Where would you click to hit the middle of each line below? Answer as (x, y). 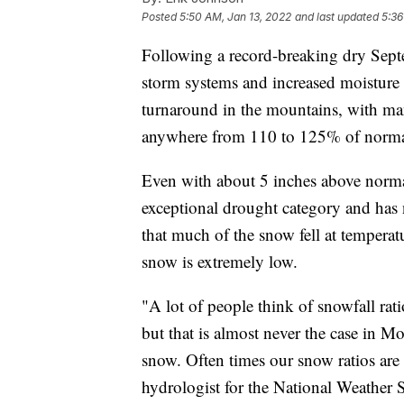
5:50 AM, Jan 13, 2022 (235, 16)
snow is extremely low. (220, 261)
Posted (161, 16)
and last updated (337, 16)
